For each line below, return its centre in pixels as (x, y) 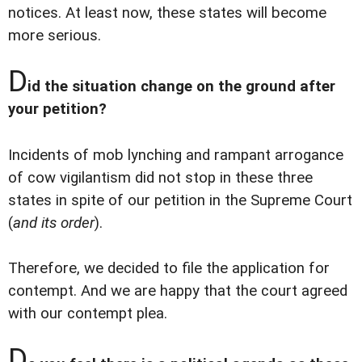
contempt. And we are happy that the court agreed (178, 290)
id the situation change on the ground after (181, 87)
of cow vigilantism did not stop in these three (160, 177)
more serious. (55, 36)
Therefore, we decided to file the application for (169, 268)
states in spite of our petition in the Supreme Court (180, 200)
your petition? (57, 109)
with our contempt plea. (88, 313)
